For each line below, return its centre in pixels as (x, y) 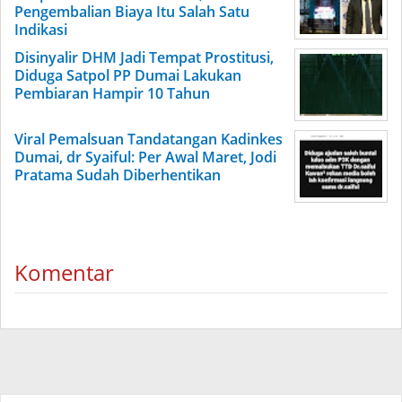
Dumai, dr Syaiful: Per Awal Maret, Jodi (145, 157)
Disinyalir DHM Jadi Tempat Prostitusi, (144, 58)
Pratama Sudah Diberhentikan (118, 175)
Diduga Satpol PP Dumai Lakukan (128, 76)
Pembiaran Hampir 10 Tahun (112, 94)
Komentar (64, 273)
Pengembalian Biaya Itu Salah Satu (132, 12)
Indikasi (41, 30)
